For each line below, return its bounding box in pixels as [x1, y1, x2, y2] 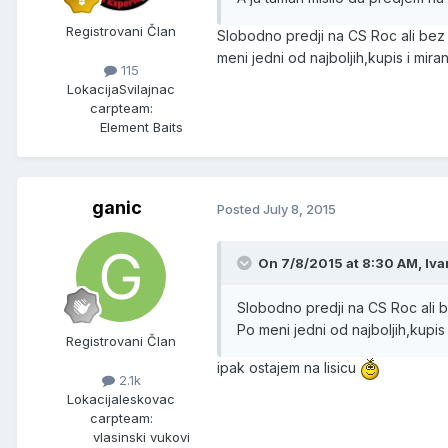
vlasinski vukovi [92, 429, 190, 446]
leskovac [119, 391, 175, 408]
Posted [217, 200, 263, 217]
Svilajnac [119, 81, 175, 98]
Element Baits [99, 119, 183, 136]
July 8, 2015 [263, 200, 336, 217]
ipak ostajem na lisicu [217, 359, 360, 377]
